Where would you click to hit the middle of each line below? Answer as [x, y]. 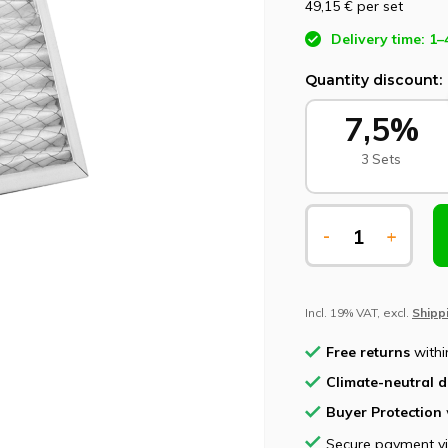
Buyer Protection [384, 412]
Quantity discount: [373, 80]
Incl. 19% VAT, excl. [358, 312]
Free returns [368, 352]
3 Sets [381, 159]
